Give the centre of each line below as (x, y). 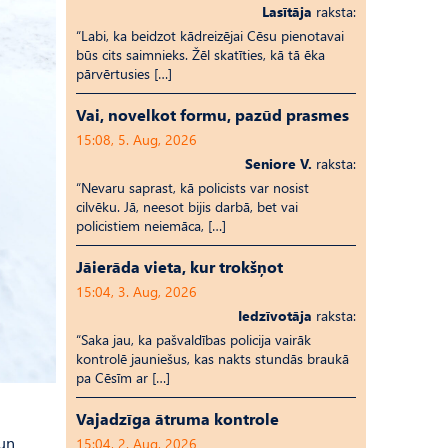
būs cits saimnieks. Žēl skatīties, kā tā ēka (200, 54)
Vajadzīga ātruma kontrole (177, 418)
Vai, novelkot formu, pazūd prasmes (212, 114)
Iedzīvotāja (275, 315)
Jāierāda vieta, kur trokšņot (179, 266)
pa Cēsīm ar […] (123, 377)
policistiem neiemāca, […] (151, 225)
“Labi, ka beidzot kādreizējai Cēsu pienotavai (210, 35)
